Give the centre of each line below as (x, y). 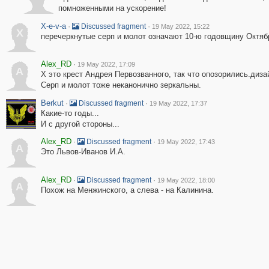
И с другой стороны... (80, 124)
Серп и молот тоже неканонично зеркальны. (121, 85)
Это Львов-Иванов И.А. (83, 152)
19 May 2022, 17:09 (106, 64)
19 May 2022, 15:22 (180, 26)
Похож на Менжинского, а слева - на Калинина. (127, 190)
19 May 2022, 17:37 (178, 103)
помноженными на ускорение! (112, 8)
